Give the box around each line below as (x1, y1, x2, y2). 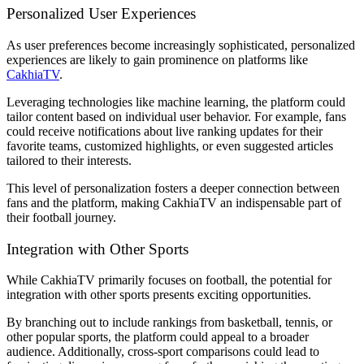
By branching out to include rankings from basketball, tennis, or (6, 315, 332, 330)
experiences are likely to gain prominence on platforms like (6, 52, 308, 67)
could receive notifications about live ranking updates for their (6, 123, 323, 138)
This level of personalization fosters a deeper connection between (6, 180, 340, 195)
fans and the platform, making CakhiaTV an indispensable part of (6, 195, 341, 210)
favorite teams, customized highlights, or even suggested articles (6, 138, 333, 153)
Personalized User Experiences (6, 5, 196, 23)
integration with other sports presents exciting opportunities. (6, 288, 311, 302)
